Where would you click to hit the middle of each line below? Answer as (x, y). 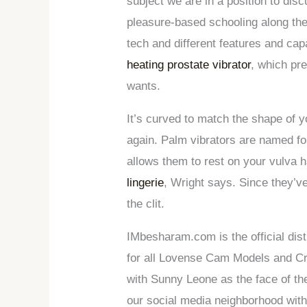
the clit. (146, 204)
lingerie (146, 182)
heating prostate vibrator (189, 64)
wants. (144, 86)
